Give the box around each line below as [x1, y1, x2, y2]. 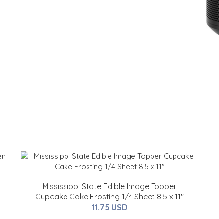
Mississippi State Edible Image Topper [43, 181, 176, 191]
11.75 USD [91, 202, 128, 212]
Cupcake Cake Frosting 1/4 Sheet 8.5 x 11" [35, 192, 184, 201]
